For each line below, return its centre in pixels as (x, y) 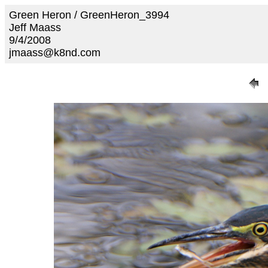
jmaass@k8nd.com (55, 53)
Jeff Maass (35, 28)
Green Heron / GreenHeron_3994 (89, 15)
